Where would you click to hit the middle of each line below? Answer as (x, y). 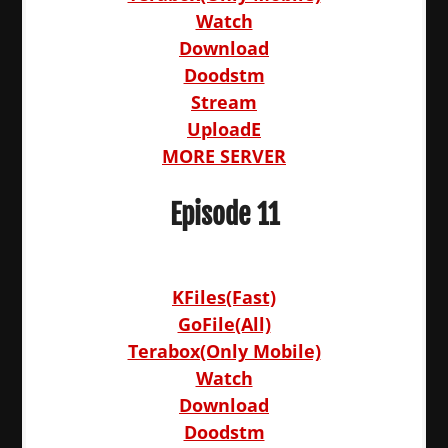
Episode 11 (224, 214)
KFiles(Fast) (224, 297)
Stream (224, 102)
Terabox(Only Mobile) (224, 351)
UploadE (224, 129)
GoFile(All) (224, 324)
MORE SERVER (224, 156)
